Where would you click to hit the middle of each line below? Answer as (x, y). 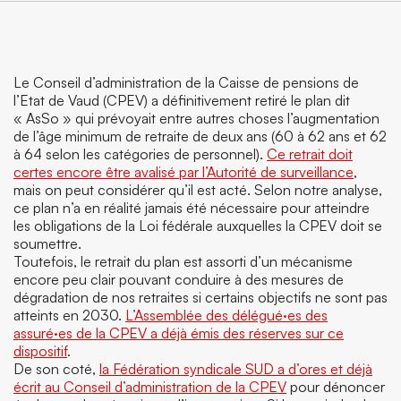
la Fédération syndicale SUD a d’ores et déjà (236, 369)
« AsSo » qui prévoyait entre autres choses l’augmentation (196, 118)
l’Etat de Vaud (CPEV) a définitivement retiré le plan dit (182, 100)
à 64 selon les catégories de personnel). (140, 154)
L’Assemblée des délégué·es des (226, 315)
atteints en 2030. (69, 315)
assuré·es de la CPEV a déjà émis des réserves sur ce (179, 333)
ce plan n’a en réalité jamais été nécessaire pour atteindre (192, 208)
